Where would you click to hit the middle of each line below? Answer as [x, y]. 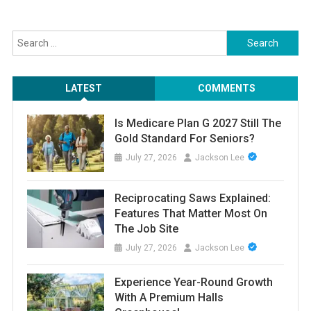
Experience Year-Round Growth [193, 283]
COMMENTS [226, 89]
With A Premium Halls [169, 298]
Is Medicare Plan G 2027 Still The [197, 124]
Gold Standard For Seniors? [184, 139]
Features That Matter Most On [191, 214]
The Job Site [146, 229]
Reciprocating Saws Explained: [192, 199]
